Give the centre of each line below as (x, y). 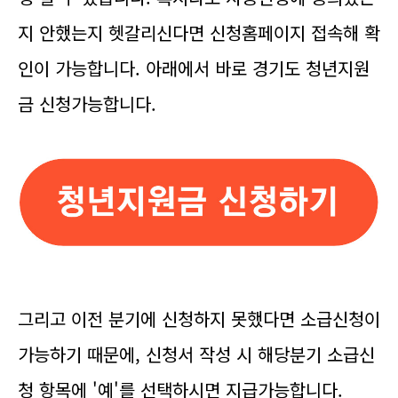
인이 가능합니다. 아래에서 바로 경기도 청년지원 (194, 68)
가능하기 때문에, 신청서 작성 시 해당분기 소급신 (196, 354)
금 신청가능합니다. (87, 103)
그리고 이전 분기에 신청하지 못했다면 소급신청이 (199, 318)
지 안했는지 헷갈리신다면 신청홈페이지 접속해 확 (199, 32)
